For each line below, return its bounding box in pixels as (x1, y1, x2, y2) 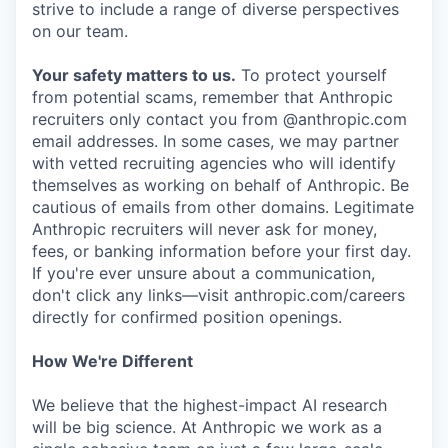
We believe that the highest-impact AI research (32, 395, 387, 416)
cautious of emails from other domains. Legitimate (32, 197, 414, 218)
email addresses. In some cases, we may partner (32, 131, 399, 152)
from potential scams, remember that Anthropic (32, 87, 393, 108)
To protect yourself (236, 65, 387, 86)
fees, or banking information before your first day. (32, 241, 411, 262)
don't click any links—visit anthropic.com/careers (32, 285, 405, 306)
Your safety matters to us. (32, 65, 236, 86)
